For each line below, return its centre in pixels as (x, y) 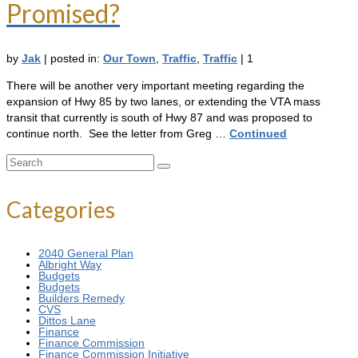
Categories (61, 210)
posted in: (77, 59)
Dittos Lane (67, 321)
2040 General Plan (86, 254)
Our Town (129, 59)
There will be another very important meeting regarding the (155, 86)
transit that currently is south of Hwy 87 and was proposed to (159, 118)
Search (24, 162)
